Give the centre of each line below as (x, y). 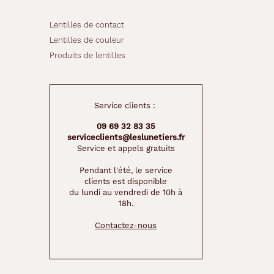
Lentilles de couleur (87, 40)
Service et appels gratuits (126, 148)
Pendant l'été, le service (126, 170)
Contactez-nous (126, 225)
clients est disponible (126, 181)
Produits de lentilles (87, 55)
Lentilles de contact (87, 25)
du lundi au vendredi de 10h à (126, 192)
